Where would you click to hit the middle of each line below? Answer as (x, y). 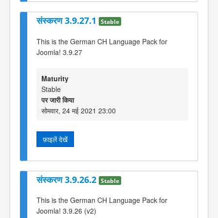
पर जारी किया (58, 100)
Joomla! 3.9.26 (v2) (66, 211)
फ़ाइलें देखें (55, 139)
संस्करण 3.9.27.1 (68, 21)
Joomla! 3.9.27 (59, 52)
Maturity (55, 79)
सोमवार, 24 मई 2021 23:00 (79, 111)
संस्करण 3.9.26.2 (68, 179)
